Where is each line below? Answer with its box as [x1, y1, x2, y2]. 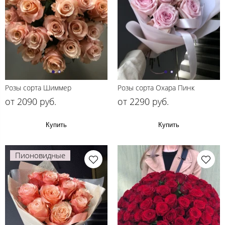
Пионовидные [15, 150, 65, 160]
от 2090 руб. [5, 95, 56, 107]
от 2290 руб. [118, 95, 169, 107]
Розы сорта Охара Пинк [118, 82, 194, 92]
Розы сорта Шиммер [5, 82, 71, 92]
